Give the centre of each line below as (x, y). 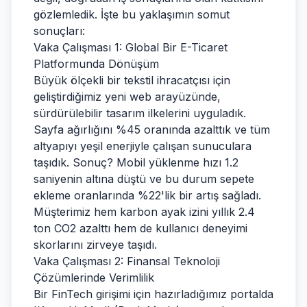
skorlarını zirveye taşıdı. (95, 245)
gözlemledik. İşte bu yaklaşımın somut (132, 14)
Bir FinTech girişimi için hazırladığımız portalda (153, 294)
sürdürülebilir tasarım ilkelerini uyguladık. (140, 113)
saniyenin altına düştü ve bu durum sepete (144, 179)
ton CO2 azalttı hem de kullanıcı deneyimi (140, 228)
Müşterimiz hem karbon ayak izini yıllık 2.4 (144, 212)
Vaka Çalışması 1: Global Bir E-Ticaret (131, 47)
